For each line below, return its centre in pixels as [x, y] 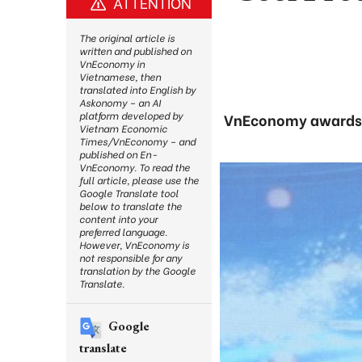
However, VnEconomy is [134, 244]
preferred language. [123, 232]
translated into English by [137, 89]
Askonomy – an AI [120, 102]
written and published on [135, 51]
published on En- [118, 154]
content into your [118, 219]
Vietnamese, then [120, 76]
